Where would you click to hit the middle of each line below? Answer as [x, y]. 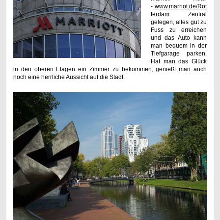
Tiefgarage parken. [179, 53]
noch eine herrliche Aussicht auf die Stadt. [69, 77]
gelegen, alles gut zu [179, 22]
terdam [160, 14]
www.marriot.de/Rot [181, 6]
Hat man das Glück [179, 61]
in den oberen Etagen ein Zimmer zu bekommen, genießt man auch [110, 69]
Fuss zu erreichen [179, 30]
